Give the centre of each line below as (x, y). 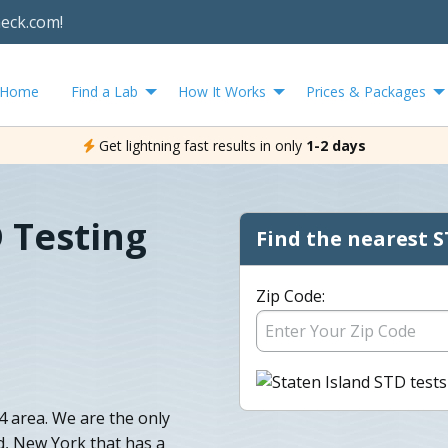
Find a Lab (104, 91)
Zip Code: (290, 295)
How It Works (222, 91)
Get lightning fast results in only (200, 145)
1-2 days (335, 145)
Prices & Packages (366, 91)
